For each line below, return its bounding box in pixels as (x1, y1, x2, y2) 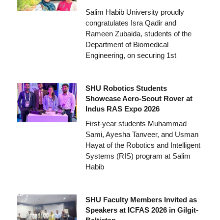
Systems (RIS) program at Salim (85, 151, 191, 160)
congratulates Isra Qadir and (85, 18, 176, 27)
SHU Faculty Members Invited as (85, 195, 197, 204)
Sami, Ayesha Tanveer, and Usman (85, 130, 198, 138)
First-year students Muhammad (85, 119, 187, 128)
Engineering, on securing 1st (85, 51, 176, 59)
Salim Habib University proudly (85, 7, 184, 16)
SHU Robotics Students (85, 83, 167, 92)
